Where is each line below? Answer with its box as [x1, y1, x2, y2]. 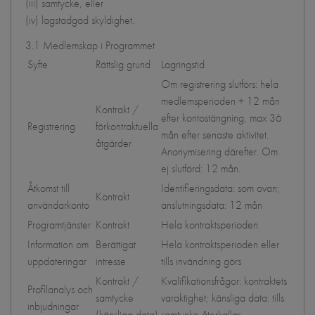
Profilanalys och [27, 282, 93, 297]
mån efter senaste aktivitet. [161, 127, 269, 142]
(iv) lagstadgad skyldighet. [25, 13, 134, 27]
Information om [27, 237, 89, 252]
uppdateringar [27, 254, 86, 269]
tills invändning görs [161, 254, 241, 269]
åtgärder [96, 136, 131, 150]
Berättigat [96, 237, 136, 252]
